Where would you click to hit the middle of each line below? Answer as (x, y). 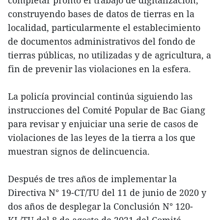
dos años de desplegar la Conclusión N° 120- (100, 206)
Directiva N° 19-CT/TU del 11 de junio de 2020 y (107, 192)
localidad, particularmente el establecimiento (104, 27)
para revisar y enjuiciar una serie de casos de (103, 124)
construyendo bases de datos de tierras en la (101, 14)
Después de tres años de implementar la (92, 179)
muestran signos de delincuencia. (79, 151)
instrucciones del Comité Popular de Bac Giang (107, 110)
